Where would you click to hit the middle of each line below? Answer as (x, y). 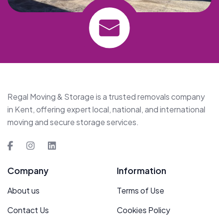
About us (23, 190)
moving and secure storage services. (73, 122)
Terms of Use (141, 190)
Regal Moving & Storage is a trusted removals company (106, 96)
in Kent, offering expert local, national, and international (106, 109)
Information (142, 170)
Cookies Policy (143, 210)
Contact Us (28, 210)
